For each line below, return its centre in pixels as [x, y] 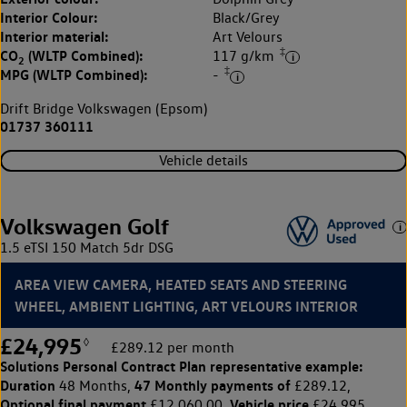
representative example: [285, 366]
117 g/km [245, 56]
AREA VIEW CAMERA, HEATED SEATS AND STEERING [181, 284]
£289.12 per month [173, 347]
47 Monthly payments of [213, 385]
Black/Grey [246, 18]
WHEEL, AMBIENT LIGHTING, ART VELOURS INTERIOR [186, 306]
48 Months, [95, 385]
